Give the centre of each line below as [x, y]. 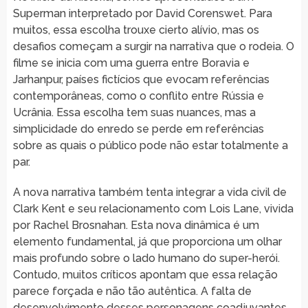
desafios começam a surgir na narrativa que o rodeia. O [153, 46]
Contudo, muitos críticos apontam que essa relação [145, 274]
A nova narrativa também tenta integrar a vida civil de [150, 192]
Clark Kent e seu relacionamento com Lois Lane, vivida [153, 208]
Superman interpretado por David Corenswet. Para [142, 13]
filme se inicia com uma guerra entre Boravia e [131, 63]
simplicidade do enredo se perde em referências [138, 129]
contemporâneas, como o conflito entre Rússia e [138, 96]
